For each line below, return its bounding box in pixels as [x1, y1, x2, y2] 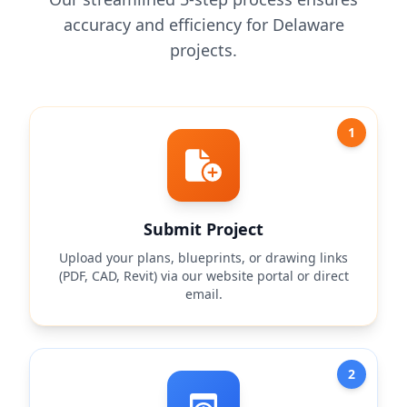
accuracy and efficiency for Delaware [63, 14, 344, 35]
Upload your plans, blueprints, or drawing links [59, 249, 348, 266]
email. [184, 285, 223, 303]
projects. [170, 39, 237, 61]
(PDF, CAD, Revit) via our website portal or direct [58, 267, 349, 284]
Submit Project [144, 218, 263, 240]
